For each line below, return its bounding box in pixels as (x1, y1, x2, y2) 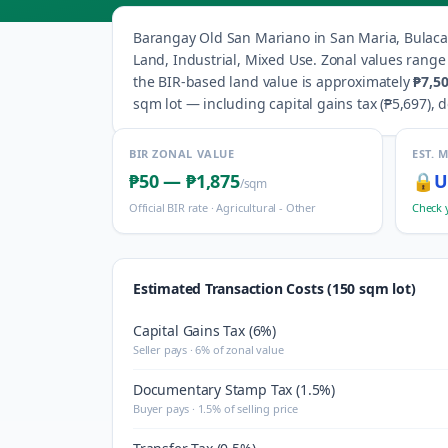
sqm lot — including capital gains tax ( (133, 94, 384, 113)
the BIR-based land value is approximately (133, 72, 410, 91)
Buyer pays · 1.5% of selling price (133, 401, 298, 416)
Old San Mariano (199, 28, 310, 47)
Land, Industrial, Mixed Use (133, 50, 314, 69)
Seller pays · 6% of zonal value (133, 342, 284, 357)
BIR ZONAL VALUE (129, 146, 235, 161)
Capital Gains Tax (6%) (133, 321, 277, 340)
